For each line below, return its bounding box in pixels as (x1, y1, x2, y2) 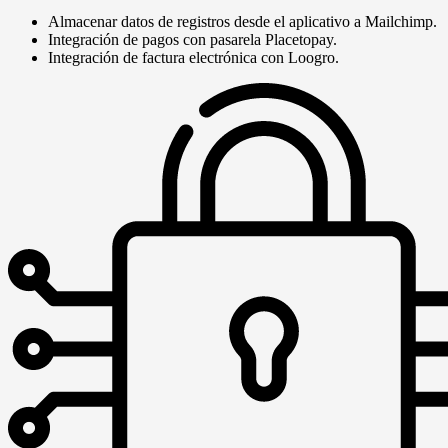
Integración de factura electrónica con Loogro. (48, 49, 339, 67)
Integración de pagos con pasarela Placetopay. (48, 31, 337, 49)
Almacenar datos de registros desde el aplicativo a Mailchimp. (48, 13, 437, 31)
